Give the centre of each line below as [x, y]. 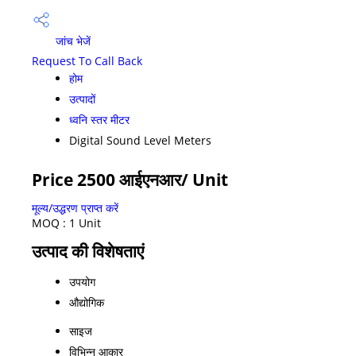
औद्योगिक [87, 302]
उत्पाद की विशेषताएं [88, 251]
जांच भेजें [72, 41]
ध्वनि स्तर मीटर [99, 119]
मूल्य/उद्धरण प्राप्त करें [75, 207]
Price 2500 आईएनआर [106, 179]
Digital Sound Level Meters [140, 140]
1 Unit [85, 222]
